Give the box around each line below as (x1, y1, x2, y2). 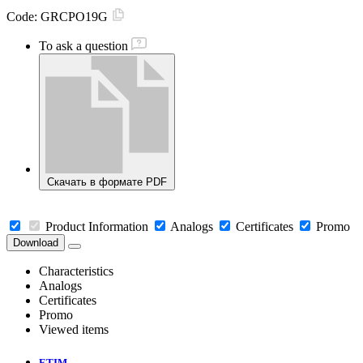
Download (13, 237, 58, 250)
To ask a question (39, 39, 128, 53)
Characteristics (39, 264, 113, 279)
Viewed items (39, 322, 109, 337)
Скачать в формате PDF (47, 176, 167, 189)
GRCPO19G (41, 10, 111, 24)
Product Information (45, 220, 148, 234)
